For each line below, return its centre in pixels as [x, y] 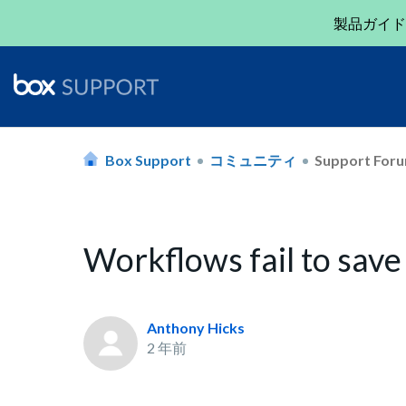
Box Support [148, 159]
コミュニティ [253, 159]
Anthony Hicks [196, 328]
